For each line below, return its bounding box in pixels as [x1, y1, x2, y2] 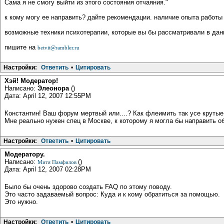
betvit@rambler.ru [37, 44, 79, 50]
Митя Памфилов [37, 158, 78, 165]
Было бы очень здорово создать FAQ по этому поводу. [4, 182, 172, 190]
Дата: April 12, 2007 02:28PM [4, 165, 91, 173]
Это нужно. [4, 197, 38, 205]
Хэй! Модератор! [4, 76, 58, 84]
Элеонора [37, 84, 71, 92]
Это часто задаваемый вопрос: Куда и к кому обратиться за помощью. [4, 190, 220, 198]
